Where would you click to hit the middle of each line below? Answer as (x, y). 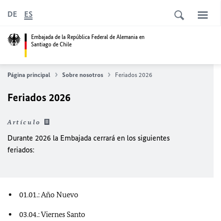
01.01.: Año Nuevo (49, 195)
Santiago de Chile (51, 44)
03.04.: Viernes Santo (52, 214)
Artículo (24, 122)
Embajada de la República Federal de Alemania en (88, 37)
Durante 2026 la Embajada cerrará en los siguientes (89, 138)
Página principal (29, 75)
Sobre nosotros (83, 75)
